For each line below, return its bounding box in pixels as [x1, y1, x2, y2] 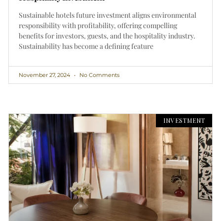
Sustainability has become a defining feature [19, 41, 153, 51]
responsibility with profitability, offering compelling [19, 21, 177, 31]
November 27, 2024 [19, 72, 72, 79]
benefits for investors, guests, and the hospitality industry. [19, 31, 195, 41]
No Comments [78, 72, 119, 79]
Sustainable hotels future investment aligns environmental [19, 10, 196, 20]
